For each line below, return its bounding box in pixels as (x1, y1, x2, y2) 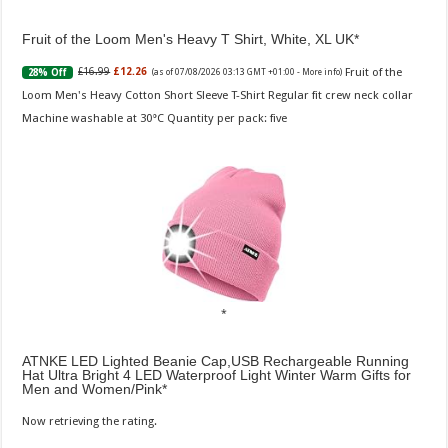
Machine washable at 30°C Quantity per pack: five (22, 111, 288, 126)
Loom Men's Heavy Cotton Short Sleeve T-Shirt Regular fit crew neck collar (22, 88, 414, 103)
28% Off (28, 66, 68, 78)
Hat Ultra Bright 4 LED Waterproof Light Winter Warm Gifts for (22, 367, 412, 384)
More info (302, 67, 341, 78)
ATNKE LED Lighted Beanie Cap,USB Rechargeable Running (22, 353, 410, 370)
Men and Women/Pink (22, 381, 163, 398)
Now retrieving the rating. (22, 414, 158, 429)
